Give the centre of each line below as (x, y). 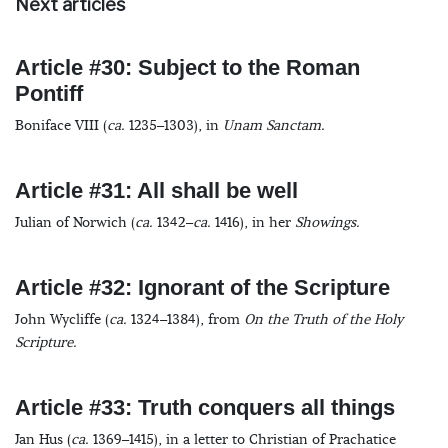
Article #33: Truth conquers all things (205, 407)
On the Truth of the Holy (324, 320)
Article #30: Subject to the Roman (187, 67)
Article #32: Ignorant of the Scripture (202, 287)
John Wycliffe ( (62, 320)
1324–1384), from (185, 320)
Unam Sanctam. (274, 126)
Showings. (327, 223)
